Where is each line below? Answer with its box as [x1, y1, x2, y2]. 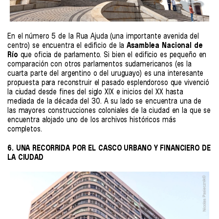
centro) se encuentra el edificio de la [7, 41, 127, 50]
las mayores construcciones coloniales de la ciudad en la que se [7, 106, 211, 115]
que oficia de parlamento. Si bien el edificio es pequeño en [18, 50, 207, 59]
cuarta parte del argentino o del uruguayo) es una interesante [7, 69, 204, 78]
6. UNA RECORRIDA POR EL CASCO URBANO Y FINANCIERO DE [7, 144, 211, 153]
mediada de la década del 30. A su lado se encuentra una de [7, 97, 202, 106]
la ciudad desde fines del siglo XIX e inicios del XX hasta [7, 88, 183, 96]
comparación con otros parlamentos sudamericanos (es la [7, 60, 192, 68]
